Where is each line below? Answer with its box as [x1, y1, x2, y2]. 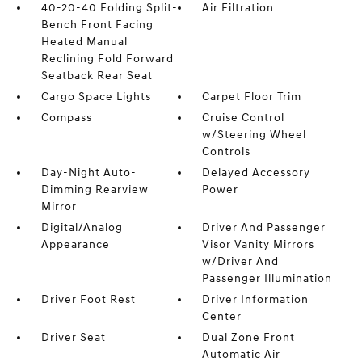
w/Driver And [202, 255, 280, 269]
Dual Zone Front [202, 330, 296, 345]
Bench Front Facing [40, 18, 154, 32]
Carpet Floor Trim [202, 90, 302, 104]
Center [202, 309, 242, 324]
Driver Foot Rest [40, 293, 136, 307]
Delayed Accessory [202, 166, 311, 180]
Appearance [40, 238, 110, 252]
